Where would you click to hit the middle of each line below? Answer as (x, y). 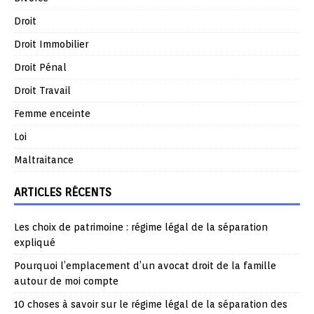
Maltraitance (44, 159)
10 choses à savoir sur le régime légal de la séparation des (151, 304)
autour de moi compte (66, 281)
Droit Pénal (40, 67)
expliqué (35, 242)
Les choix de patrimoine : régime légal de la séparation (141, 227)
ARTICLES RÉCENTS (63, 192)
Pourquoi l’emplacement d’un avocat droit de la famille (145, 265)
